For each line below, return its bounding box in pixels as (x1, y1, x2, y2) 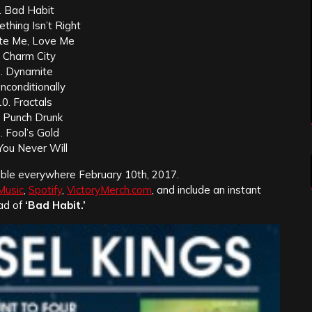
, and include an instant (152, 183, 261, 197)
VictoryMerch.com (67, 183, 152, 197)
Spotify (29, 183, 62, 197)
